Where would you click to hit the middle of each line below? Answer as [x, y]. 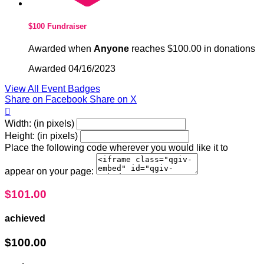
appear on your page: [49, 171]
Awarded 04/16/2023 [72, 69]
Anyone [111, 49]
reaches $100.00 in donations [192, 49]
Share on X [113, 100]
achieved [25, 219]
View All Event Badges [52, 89]
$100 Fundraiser [57, 26]
